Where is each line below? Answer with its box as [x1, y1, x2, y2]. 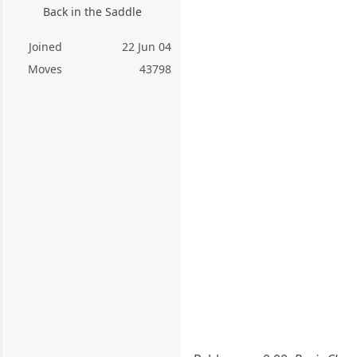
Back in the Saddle [43, 4, 143, 20]
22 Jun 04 [122, 39, 172, 55]
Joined [28, 39, 62, 55]
